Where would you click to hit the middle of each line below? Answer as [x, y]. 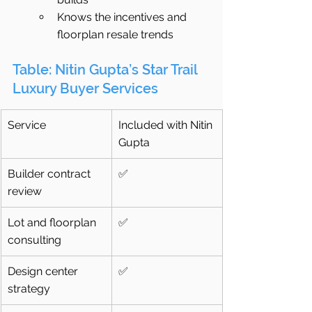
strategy [29, 289]
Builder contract [50, 174]
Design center [44, 272]
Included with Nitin [167, 125]
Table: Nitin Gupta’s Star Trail [107, 70]
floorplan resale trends [115, 35]
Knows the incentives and [123, 17]
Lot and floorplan [53, 223]
